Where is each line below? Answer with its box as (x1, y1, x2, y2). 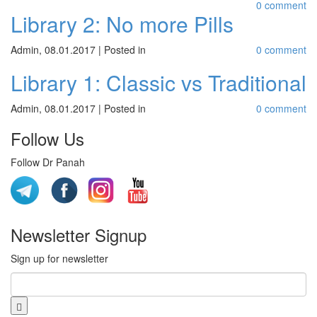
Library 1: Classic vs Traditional (11, 67, 306, 98)
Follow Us (11, 126, 84, 151)
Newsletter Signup (11, 222, 146, 247)
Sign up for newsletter (11, 251, 108, 265)
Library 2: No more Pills (11, 8, 234, 39)
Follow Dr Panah (11, 155, 85, 169)
